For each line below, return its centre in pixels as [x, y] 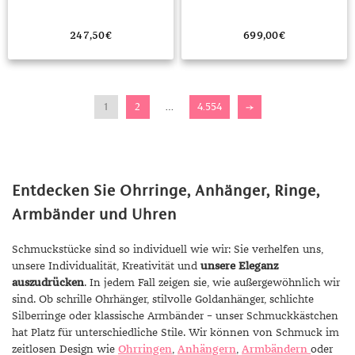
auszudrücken [48, 283]
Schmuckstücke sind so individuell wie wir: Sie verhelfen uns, [168, 250]
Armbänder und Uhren [94, 214]
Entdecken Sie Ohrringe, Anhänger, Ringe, [166, 190]
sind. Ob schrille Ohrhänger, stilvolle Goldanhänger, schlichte [163, 300]
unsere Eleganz [239, 266]
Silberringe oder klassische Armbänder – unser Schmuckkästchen [175, 316]
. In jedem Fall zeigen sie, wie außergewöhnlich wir [212, 283]
